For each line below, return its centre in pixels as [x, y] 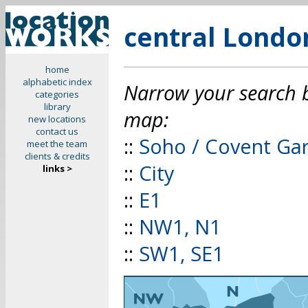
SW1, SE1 [181, 253]
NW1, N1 [180, 226]
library [57, 107]
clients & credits [57, 156]
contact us [57, 131]
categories [57, 94]
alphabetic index [57, 82]
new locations [57, 119]
